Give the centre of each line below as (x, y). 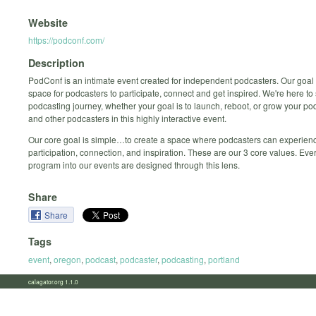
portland (224, 259)
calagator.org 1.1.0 (57, 281)
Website (48, 22)
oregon (67, 259)
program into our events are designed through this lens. (134, 165)
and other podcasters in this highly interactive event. (127, 119)
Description (56, 63)
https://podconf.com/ (66, 39)
